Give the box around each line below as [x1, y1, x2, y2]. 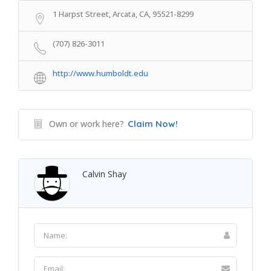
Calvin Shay [82, 168, 126, 180]
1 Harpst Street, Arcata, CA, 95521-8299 [53, 8, 194, 19]
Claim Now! [128, 118, 178, 129]
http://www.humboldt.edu [53, 68, 148, 79]
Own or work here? [49, 118, 124, 129]
